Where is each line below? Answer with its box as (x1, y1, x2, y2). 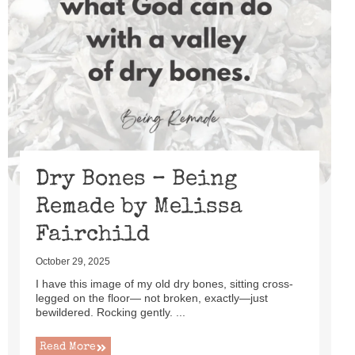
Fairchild (36, 224, 150, 246)
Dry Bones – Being (36, 169, 237, 191)
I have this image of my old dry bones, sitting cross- (36, 277, 293, 290)
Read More (40, 342, 96, 353)
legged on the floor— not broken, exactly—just (36, 292, 268, 304)
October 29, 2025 (36, 256, 110, 267)
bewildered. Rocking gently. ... (36, 306, 185, 319)
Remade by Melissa (36, 197, 242, 219)
